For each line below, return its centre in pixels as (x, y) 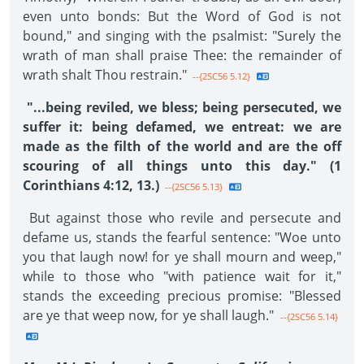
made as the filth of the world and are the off (182, 146)
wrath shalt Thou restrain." (105, 75)
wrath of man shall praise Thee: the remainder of (182, 55)
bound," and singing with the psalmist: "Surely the (182, 36)
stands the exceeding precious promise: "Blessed (182, 296)
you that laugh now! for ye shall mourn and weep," (182, 257)
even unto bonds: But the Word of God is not (182, 16)
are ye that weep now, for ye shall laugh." (148, 315)
